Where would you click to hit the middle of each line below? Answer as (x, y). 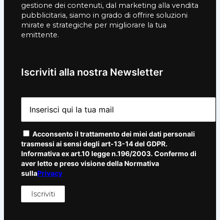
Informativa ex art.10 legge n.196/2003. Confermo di (109, 154)
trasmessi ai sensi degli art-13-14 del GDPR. (94, 144)
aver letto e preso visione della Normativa (90, 164)
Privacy (50, 173)
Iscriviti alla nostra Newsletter (92, 72)
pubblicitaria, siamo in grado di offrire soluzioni (104, 15)
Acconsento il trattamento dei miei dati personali (113, 134)
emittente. (40, 35)
